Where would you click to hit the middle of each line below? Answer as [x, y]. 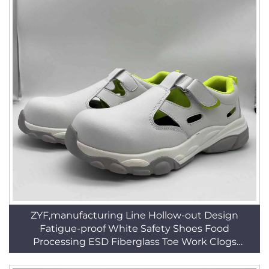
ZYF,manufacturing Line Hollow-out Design [134, 215]
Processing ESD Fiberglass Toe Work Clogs [134, 242]
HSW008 [134, 255]
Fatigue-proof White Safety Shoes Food [134, 228]
